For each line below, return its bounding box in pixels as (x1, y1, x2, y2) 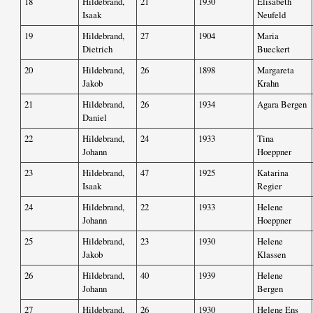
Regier (257, 180, 282, 193)
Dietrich (82, 43, 112, 56)
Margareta (257, 64, 294, 77)
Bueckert (257, 43, 290, 56)
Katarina (257, 166, 289, 180)
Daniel (82, 111, 107, 124)
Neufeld (257, 8, 286, 22)
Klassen (257, 248, 286, 261)
